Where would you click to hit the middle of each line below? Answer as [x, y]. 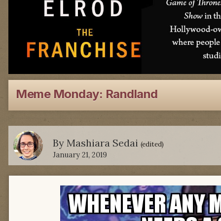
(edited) [152, 144]
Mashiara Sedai [102, 143]
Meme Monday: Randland [87, 94]
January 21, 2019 [80, 155]
